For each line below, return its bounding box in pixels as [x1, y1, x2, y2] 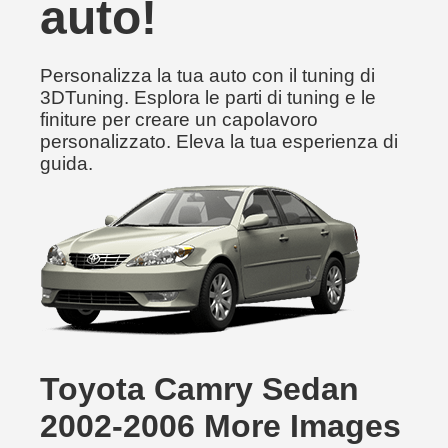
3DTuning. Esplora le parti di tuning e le [40, 87, 376, 108]
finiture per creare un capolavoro [40, 109, 318, 130]
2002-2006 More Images [40, 408, 401, 444]
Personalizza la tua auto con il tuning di [40, 65, 375, 86]
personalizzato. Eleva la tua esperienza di [40, 131, 398, 152]
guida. [40, 153, 93, 174]
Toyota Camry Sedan [40, 371, 359, 407]
